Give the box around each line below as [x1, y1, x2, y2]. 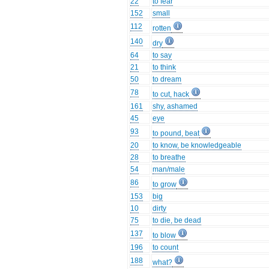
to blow [153, 231, 177, 240]
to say [153, 51, 172, 60]
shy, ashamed [153, 102, 198, 111]
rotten [153, 24, 172, 33]
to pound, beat [153, 129, 200, 138]
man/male [153, 165, 186, 174]
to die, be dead [153, 216, 202, 225]
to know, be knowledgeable [153, 141, 242, 150]
